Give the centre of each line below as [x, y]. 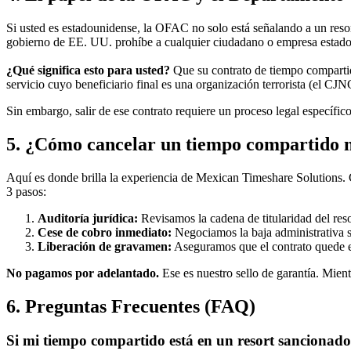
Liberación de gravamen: [105, 246]
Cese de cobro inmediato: [105, 232]
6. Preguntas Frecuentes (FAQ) [131, 306]
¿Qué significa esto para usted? [88, 70]
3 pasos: [26, 191]
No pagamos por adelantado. [83, 273]
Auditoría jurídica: [88, 218]
